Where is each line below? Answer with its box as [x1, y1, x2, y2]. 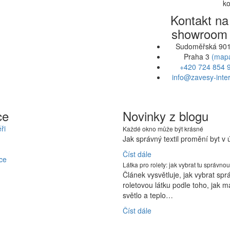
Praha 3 [184, 51, 212, 62]
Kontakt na [170, 11, 228, 29]
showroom [171, 25, 227, 43]
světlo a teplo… [123, 190, 173, 200]
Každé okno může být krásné [123, 124, 203, 133]
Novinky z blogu [123, 107, 208, 125]
